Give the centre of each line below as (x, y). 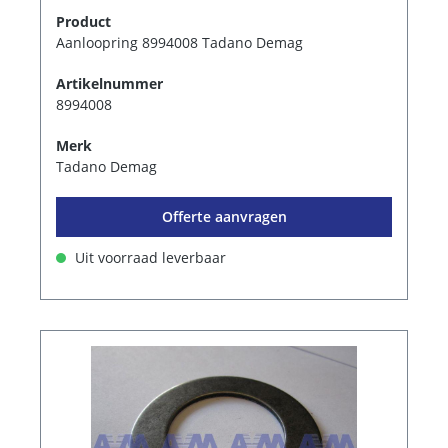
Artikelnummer (109, 84)
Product (83, 22)
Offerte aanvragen (224, 217)
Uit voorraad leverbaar (148, 258)
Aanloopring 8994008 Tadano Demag (179, 43)
